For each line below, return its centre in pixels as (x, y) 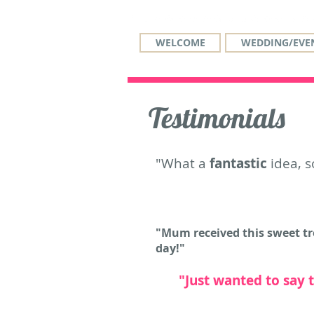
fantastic (238, 163)
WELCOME (180, 42)
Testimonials (217, 118)
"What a (183, 163)
